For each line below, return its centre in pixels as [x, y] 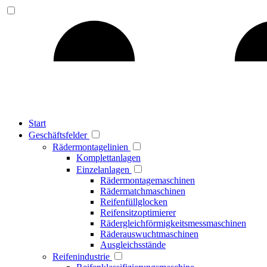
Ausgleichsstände [133, 245]
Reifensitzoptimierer [138, 212]
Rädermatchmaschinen [143, 191]
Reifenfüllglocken [134, 202]
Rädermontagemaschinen [148, 180]
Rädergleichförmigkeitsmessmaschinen [173, 223]
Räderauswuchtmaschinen [149, 234]
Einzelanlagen [104, 170]
